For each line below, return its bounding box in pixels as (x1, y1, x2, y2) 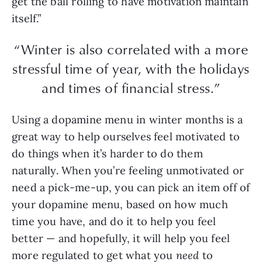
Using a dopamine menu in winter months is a (12, 112, 243, 126)
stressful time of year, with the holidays (12, 58, 250, 79)
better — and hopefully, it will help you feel (12, 231, 230, 245)
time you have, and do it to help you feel (12, 214, 216, 228)
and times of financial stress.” (42, 78, 220, 98)
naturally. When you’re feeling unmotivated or (12, 163, 244, 177)
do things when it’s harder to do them (12, 146, 203, 160)
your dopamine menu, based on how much (12, 197, 228, 211)
